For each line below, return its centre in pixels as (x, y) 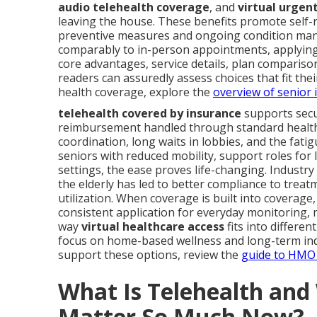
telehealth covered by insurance (150, 113)
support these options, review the (150, 255)
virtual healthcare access (153, 226)
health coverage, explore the (136, 92)
